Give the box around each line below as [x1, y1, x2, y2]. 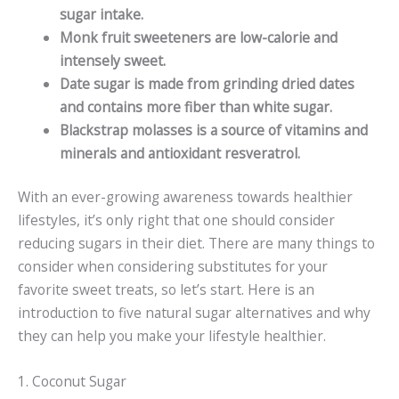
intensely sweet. [59, 51, 166, 71]
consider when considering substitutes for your [18, 256, 328, 277]
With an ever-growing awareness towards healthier [18, 187, 353, 208]
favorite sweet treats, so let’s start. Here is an [18, 280, 314, 300]
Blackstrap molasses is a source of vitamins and [59, 120, 368, 141]
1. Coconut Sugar [18, 371, 126, 392]
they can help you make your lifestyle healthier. [18, 326, 326, 346]
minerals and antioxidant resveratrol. [59, 143, 300, 164]
